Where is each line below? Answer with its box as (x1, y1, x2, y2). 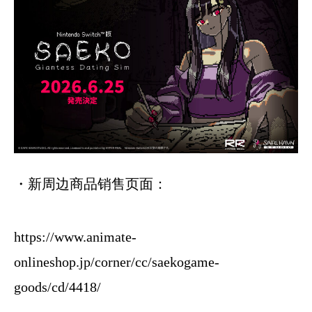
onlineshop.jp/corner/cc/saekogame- (14, 254, 219, 270)
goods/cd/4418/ (14, 279, 101, 295)
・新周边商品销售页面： (14, 176, 167, 192)
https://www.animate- (14, 229, 136, 245)
